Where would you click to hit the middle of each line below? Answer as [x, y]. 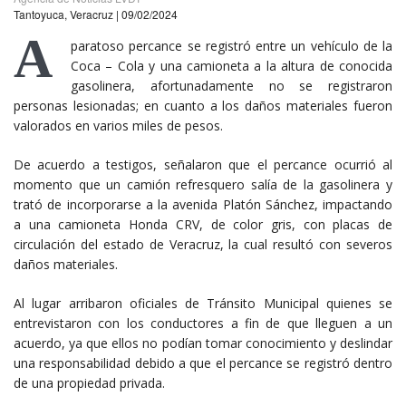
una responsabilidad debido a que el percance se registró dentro [203, 362]
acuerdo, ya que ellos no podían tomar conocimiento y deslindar [203, 343]
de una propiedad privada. [89, 382]
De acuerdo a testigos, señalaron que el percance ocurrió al [203, 164]
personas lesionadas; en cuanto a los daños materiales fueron [203, 105]
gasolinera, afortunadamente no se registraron [232, 85]
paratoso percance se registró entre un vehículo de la [232, 45]
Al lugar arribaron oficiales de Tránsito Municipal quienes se [203, 303]
